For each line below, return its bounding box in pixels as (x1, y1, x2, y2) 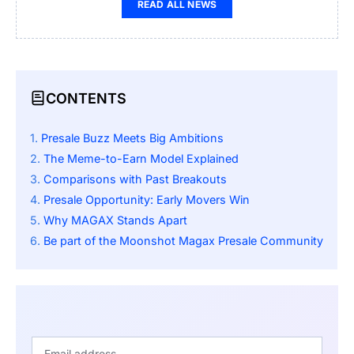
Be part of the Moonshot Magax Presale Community (43, 234, 323, 248)
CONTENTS (46, 89, 126, 107)
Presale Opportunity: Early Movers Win (43, 193, 250, 207)
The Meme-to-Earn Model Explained (43, 152, 239, 166)
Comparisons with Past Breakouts (43, 172, 227, 186)
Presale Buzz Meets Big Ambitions (41, 131, 224, 145)
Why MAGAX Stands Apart (43, 213, 187, 228)
